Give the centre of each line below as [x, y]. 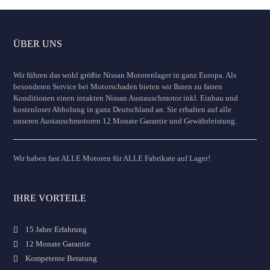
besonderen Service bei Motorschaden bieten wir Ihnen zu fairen [118, 86]
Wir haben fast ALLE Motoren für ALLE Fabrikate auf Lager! [112, 158]
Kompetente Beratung [61, 258]
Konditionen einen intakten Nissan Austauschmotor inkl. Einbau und [126, 98]
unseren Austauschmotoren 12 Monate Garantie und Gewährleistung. [125, 121]
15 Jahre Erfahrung [56, 229]
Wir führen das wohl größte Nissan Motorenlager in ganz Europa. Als [125, 75]
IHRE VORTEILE [50, 198]
